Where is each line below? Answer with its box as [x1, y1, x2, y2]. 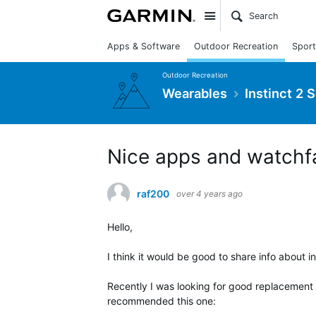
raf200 [137, 188, 169, 200]
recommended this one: [107, 295, 216, 307]
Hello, [107, 221, 133, 233]
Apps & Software [107, 41, 180, 51]
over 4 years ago [176, 188, 243, 199]
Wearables [162, 85, 227, 101]
